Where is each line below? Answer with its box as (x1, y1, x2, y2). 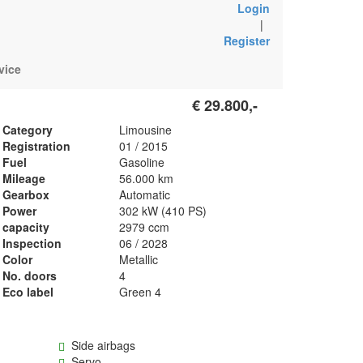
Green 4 (119, 284, 162, 300)
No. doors (2, 267, 58, 284)
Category (2, 122, 53, 138)
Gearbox (2, 186, 50, 203)
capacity (2, 219, 50, 235)
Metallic (119, 251, 159, 267)
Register (224, 32, 271, 49)
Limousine (119, 122, 173, 138)
